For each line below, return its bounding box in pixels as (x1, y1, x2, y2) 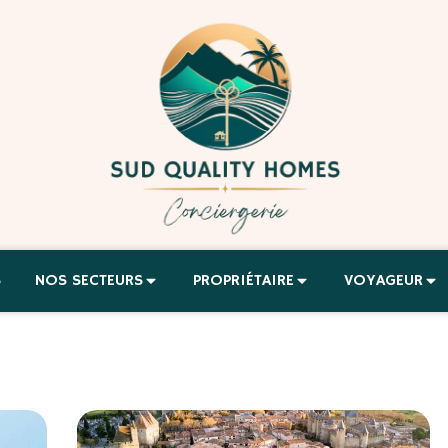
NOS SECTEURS (35, 271, 143, 291)
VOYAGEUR (344, 271, 423, 291)
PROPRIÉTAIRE (193, 271, 294, 291)
